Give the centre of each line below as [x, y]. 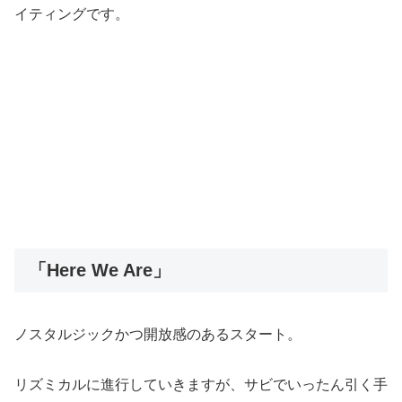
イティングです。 [72, 13]
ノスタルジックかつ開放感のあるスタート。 [158, 334]
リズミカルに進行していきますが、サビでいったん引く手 [201, 385]
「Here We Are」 [100, 271]
